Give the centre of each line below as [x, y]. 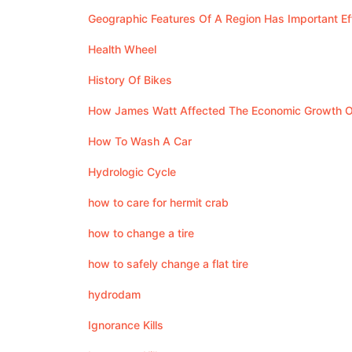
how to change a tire [141, 233]
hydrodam [114, 294]
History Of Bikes [130, 80]
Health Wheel [122, 49]
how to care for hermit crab [158, 202]
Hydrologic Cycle [132, 172]
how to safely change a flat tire [168, 264]
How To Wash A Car [140, 141]
